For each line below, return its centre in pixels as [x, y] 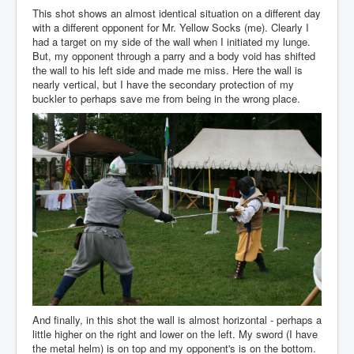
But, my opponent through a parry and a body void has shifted [174, 55]
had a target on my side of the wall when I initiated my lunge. [171, 41]
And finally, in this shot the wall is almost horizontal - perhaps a [177, 319]
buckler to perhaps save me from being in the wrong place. [166, 98]
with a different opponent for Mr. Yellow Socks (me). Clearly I [171, 27]
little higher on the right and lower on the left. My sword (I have [175, 333]
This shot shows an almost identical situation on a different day [177, 13]
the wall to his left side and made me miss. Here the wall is [168, 70]
